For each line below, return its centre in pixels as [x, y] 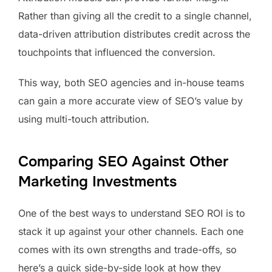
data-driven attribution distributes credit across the [134, 34]
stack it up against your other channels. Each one [131, 231]
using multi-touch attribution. [85, 119]
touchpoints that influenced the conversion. [120, 52]
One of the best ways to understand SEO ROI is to [132, 213]
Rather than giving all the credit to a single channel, [135, 15]
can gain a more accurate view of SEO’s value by [131, 100]
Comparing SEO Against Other [123, 161]
